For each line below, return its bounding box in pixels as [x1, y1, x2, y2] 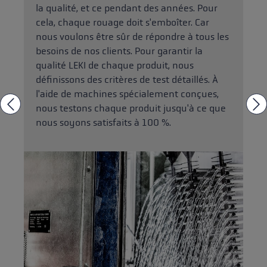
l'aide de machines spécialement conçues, [36, 88, 219, 100]
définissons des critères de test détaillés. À [36, 74, 218, 86]
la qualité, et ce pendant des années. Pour [36, 2, 218, 14]
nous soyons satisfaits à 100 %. [36, 117, 171, 129]
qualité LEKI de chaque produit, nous [36, 60, 194, 72]
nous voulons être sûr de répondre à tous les [36, 31, 229, 43]
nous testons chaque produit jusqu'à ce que [36, 103, 226, 114]
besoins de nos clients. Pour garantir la [36, 45, 203, 57]
